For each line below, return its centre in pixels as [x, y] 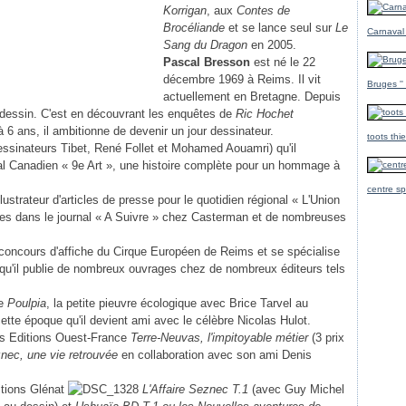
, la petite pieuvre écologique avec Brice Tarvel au [177, 303]
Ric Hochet [265, 114]
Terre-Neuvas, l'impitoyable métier [219, 338]
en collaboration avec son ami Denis [215, 355]
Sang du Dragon [205, 45]
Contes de [263, 10]
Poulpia [27, 303]
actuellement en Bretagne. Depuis [252, 97]
